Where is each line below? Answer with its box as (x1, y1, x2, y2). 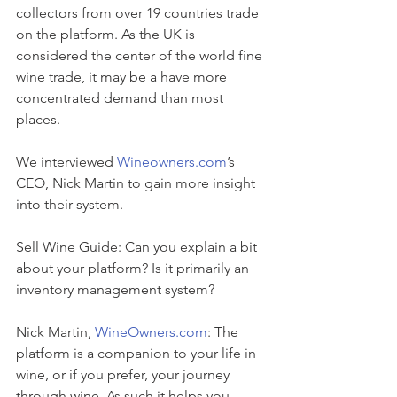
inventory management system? (16, 280, 214, 298)
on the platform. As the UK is (16, 25, 198, 43)
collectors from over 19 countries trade (16, 4, 262, 21)
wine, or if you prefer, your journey (16, 365, 233, 383)
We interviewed (16, 152, 117, 170)
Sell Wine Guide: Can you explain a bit (16, 237, 261, 255)
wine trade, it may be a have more (16, 67, 230, 85)
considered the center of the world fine (16, 46, 266, 64)
